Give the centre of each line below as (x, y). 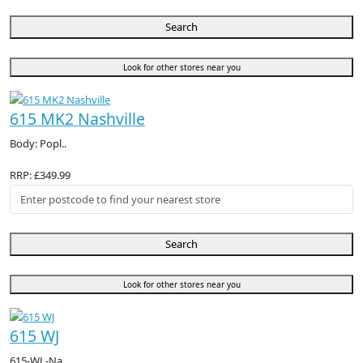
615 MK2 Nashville (77, 119)
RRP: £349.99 (40, 175)
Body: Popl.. (38, 144)
